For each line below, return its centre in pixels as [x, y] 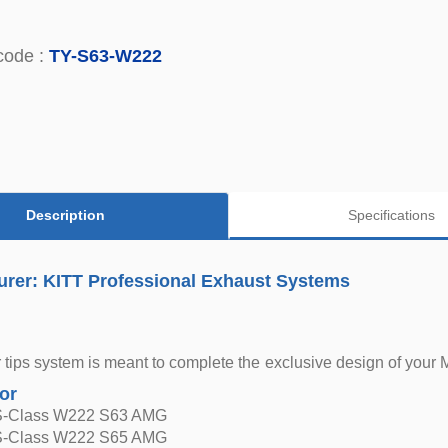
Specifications [392, 214]
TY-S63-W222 [105, 56]
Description [66, 214]
